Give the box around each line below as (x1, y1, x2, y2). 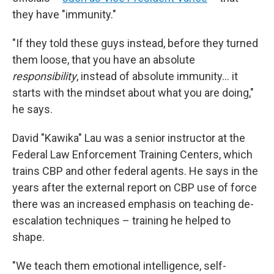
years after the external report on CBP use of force (12, 180, 257, 194)
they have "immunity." (12, 7, 116, 21)
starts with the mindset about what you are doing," (12, 86, 254, 99)
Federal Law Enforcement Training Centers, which (12, 147, 253, 161)
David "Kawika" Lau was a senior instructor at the (12, 131, 245, 144)
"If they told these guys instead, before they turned (12, 36, 258, 50)
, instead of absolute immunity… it (76, 69, 238, 83)
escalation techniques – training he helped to (12, 213, 231, 227)
